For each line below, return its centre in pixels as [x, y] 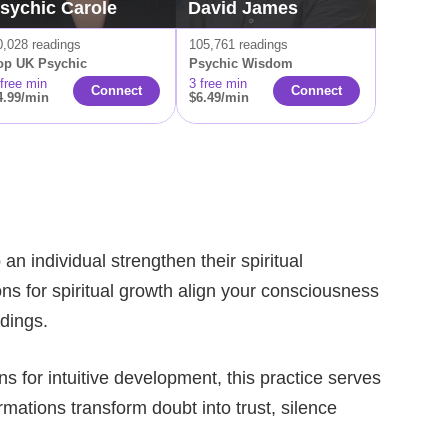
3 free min [218, 83]
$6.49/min [219, 97]
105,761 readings [238, 44]
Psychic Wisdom [241, 63]
